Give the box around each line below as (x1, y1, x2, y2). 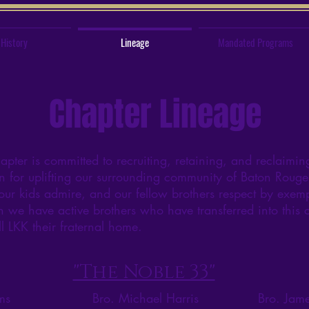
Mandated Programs (218, 34, 293, 50)
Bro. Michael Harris (92, 290, 199, 307)
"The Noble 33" (72, 259, 215, 286)
